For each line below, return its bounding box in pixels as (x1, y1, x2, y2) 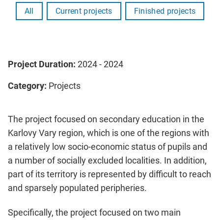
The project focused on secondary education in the (8, 113, 204, 124)
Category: (8, 80, 47, 91)
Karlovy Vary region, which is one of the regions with (8, 127, 209, 138)
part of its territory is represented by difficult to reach (8, 168, 211, 179)
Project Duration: (8, 58, 78, 69)
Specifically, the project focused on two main (8, 207, 181, 218)
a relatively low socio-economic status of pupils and (8, 141, 207, 152)
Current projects (55, 6, 112, 16)
